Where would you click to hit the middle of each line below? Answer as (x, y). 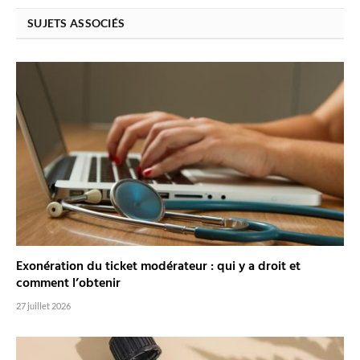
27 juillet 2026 (43, 306)
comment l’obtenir (68, 284)
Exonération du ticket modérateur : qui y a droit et (158, 267)
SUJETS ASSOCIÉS (76, 22)
